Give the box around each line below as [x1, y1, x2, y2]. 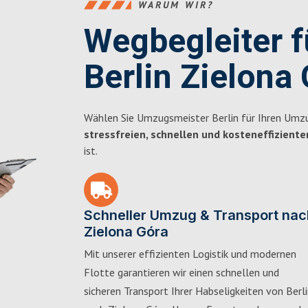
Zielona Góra [84, 223, 168, 240]
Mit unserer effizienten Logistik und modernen [84, 247, 296, 261]
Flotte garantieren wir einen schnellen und [84, 265, 279, 279]
